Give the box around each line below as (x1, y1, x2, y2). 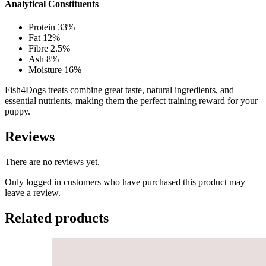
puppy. (5, 106, 30, 116)
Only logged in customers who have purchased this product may (5, 176, 245, 187)
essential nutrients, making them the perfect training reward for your (5, 95, 258, 106)
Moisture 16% (28, 64, 81, 75)
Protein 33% (28, 21, 75, 32)
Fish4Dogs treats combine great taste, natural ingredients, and (5, 84, 234, 95)
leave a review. (5, 187, 61, 198)
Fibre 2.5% (28, 43, 70, 53)
